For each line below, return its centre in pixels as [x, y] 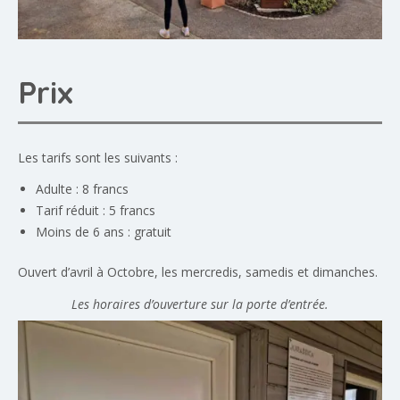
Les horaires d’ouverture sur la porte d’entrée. [200, 304]
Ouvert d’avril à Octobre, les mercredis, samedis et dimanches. [198, 272]
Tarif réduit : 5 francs [96, 211]
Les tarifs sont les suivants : [98, 158]
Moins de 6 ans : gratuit [104, 232]
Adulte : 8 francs [82, 189]
